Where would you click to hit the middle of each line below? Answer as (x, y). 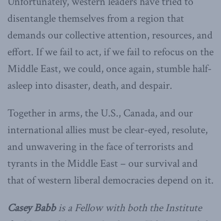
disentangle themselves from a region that (96, 18)
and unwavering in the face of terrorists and (100, 147)
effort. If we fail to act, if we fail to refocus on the (110, 52)
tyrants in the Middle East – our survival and (103, 163)
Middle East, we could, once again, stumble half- (110, 69)
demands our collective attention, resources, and (110, 35)
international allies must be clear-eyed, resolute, (108, 130)
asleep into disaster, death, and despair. (90, 85)
